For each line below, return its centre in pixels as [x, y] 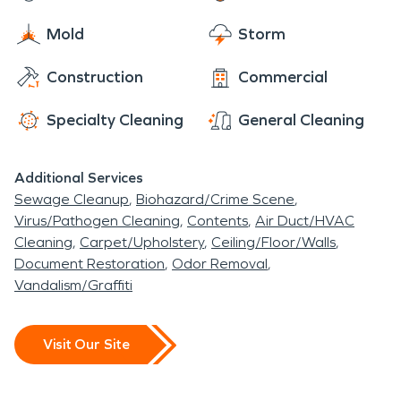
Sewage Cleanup [72, 199]
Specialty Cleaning [115, 119]
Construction [95, 77]
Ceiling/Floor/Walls [273, 242]
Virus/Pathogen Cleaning [97, 220]
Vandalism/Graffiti [73, 285]
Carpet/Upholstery [142, 242]
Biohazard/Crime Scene [215, 199]
